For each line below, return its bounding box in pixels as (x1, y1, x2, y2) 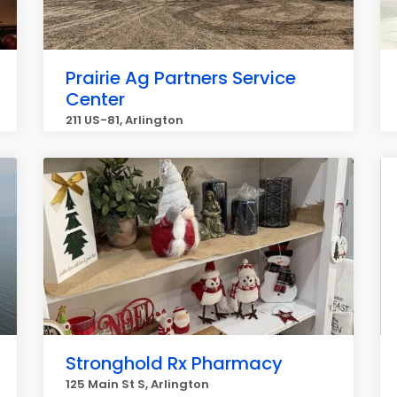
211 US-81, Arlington (66, 112, 183, 128)
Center (66, 87, 125, 112)
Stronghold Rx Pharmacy (66, 351, 283, 376)
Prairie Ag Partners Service (66, 66, 296, 90)
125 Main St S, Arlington (66, 376, 209, 393)
